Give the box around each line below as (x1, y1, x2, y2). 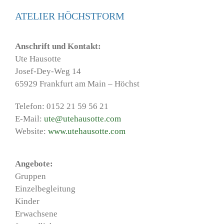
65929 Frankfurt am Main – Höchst (15, 78, 139, 88)
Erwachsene (15, 208, 57, 218)
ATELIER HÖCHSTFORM (15, 10, 124, 22)
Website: (15, 126, 48, 136)
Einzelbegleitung (15, 183, 75, 193)
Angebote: (15, 158, 53, 168)
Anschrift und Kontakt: (15, 41, 101, 51)
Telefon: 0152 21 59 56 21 (15, 101, 108, 111)
